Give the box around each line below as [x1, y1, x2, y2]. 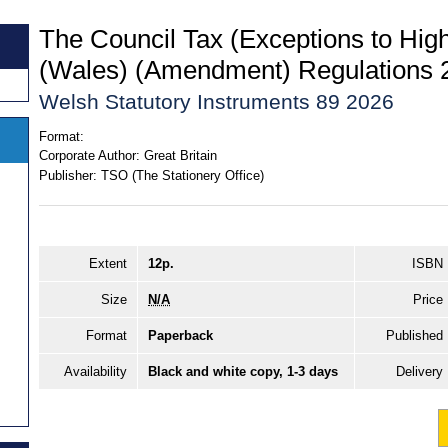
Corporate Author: [39, 148, 140, 164]
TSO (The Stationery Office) [100, 167, 264, 183]
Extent [89, 256, 127, 272]
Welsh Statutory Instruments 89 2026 [39, 89, 394, 113]
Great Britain [143, 148, 217, 164]
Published [386, 328, 443, 344]
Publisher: [39, 167, 97, 183]
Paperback [148, 328, 213, 344]
